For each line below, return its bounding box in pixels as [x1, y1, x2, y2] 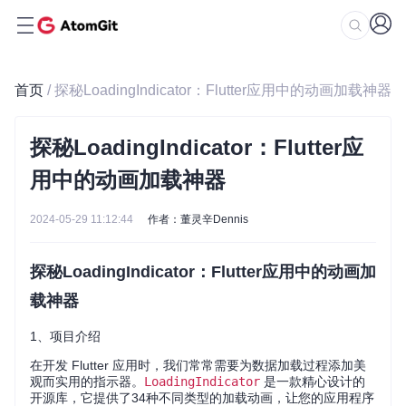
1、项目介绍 [30, 329, 101, 343]
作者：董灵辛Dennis [148, 213, 248, 226]
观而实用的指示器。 [30, 374, 144, 389]
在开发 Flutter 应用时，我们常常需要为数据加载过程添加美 [30, 358, 366, 372]
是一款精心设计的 [260, 374, 365, 389]
